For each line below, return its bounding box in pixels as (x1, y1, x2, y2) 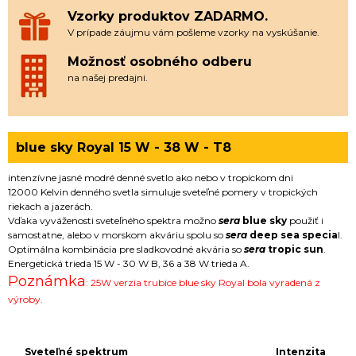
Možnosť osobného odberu (68, 53, 252, 69)
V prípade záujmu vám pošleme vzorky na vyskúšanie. (68, 26, 319, 38)
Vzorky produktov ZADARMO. (68, 9, 268, 24)
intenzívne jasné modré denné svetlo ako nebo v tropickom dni (8, 171, 293, 184)
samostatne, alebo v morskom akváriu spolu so (8, 228, 223, 241)
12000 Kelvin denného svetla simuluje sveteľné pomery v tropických (8, 185, 318, 198)
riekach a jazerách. (8, 199, 93, 212)
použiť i (287, 214, 323, 226)
